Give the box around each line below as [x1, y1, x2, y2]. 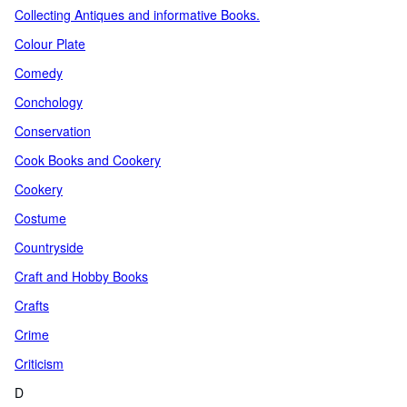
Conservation [15, 122, 91, 140]
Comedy [15, 64, 63, 82]
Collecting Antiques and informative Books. [15, 5, 260, 24]
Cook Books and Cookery [15, 151, 161, 169]
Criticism [15, 354, 64, 372]
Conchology [15, 93, 83, 111]
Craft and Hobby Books [15, 267, 148, 285]
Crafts [15, 296, 49, 314]
